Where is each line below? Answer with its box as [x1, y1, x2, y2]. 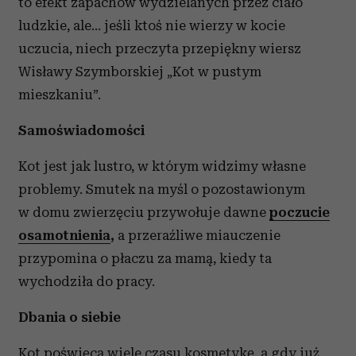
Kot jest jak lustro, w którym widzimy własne [18, 158, 306, 174]
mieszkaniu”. [18, 87, 101, 103]
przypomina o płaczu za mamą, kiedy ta [18, 250, 272, 266]
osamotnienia [18, 227, 110, 243]
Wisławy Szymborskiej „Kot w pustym [18, 64, 261, 79]
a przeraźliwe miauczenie [114, 227, 281, 243]
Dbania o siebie [18, 309, 121, 325]
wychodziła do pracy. [18, 273, 155, 289]
